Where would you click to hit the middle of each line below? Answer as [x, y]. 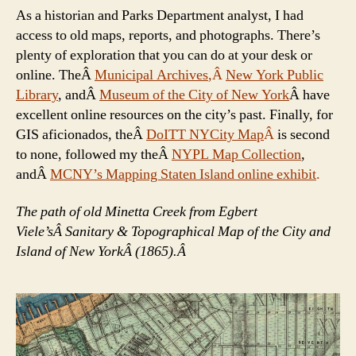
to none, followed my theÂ [94, 154]
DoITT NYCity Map [205, 134]
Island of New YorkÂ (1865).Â [103, 252]
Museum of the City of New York [194, 95]
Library [37, 95]
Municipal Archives [151, 75]
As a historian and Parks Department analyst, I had [160, 15]
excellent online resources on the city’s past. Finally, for [174, 114]
